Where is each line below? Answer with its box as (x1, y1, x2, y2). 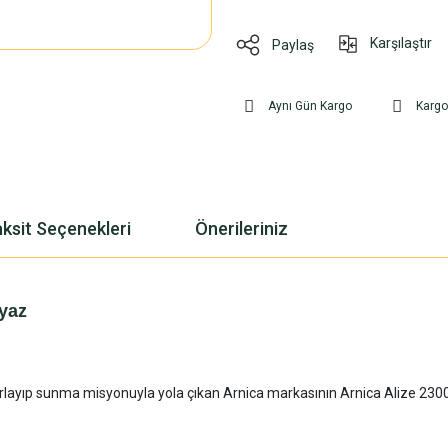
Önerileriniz (195, 217, 288, 239)
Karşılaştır (370, 35, 432, 51)
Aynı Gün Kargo (268, 99, 352, 113)
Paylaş (272, 36, 314, 53)
